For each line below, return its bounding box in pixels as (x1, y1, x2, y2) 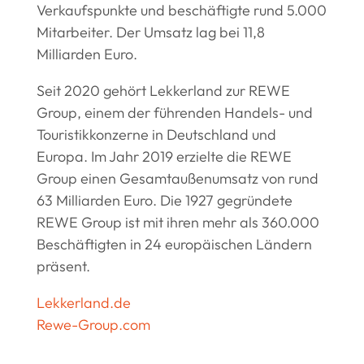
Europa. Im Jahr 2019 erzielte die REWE (36, 147, 292, 167)
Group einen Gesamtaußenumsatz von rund (36, 169, 318, 188)
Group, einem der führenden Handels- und (36, 103, 313, 123)
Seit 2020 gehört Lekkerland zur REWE (36, 81, 290, 101)
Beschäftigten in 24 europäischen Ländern (36, 235, 312, 254)
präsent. (36, 257, 90, 276)
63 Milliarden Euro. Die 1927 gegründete (36, 191, 292, 210)
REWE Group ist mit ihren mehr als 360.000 (36, 213, 319, 232)
